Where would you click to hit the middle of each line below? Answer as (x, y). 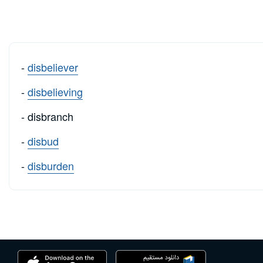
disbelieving (55, 92)
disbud (43, 141)
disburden (51, 166)
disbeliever (53, 67)
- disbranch (47, 117)
